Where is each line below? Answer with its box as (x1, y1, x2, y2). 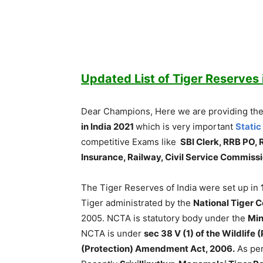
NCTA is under (81, 228, 144, 239)
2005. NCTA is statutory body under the (81, 213, 248, 224)
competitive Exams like (81, 136, 178, 147)
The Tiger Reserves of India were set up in (81, 182, 261, 193)
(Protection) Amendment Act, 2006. (81, 243, 235, 254)
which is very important (136, 121, 235, 132)
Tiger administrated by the (81, 197, 193, 208)
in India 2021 (81, 121, 136, 132)
